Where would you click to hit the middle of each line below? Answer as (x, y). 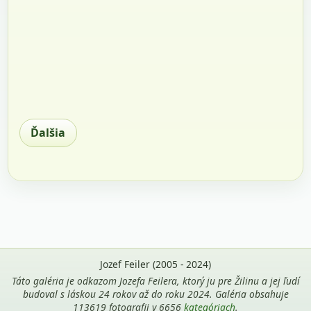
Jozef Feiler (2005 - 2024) (155, 264)
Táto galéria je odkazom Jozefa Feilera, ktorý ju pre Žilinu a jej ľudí (155, 281)
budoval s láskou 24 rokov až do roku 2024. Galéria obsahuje (155, 294)
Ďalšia (48, 132)
